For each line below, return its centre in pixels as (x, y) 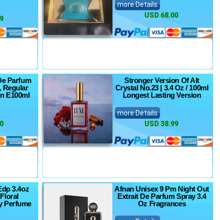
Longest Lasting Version (162, 95)
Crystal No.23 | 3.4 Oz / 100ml (162, 88)
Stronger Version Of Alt (162, 80)
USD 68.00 (161, 15)
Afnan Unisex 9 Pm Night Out (162, 189)
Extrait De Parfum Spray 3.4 (162, 196)
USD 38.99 (161, 124)
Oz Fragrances (162, 204)
